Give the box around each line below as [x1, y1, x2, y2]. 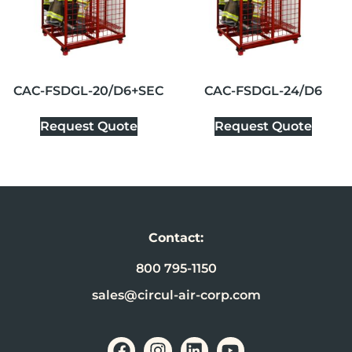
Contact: [148, 230, 203, 246]
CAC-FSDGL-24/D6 [204, 83, 323, 99]
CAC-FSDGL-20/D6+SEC [13, 83, 164, 99]
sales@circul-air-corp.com [91, 288, 261, 303]
